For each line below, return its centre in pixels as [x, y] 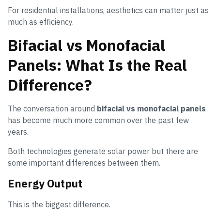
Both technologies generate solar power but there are [103, 151]
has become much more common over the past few [98, 120]
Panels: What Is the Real [97, 65]
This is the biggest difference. [59, 205]
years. [18, 132]
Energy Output [45, 184]
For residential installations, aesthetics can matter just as [108, 10]
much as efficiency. [41, 22]
